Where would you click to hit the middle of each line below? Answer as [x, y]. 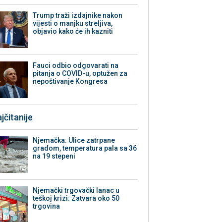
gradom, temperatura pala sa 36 [85, 148]
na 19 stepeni [54, 156]
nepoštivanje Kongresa [70, 82]
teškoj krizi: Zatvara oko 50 [76, 198]
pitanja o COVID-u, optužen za [80, 74]
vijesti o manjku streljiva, [73, 24]
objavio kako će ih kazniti [73, 31]
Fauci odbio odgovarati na [76, 66]
